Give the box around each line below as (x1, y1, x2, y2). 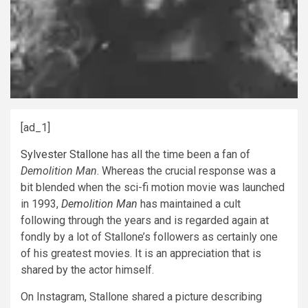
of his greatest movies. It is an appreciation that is (21, 247, 261, 260)
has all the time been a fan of (109, 148, 250, 161)
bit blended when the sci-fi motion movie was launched (21, 181, 285, 194)
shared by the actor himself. (21, 263, 154, 276)
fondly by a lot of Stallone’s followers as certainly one (21, 230, 278, 243)
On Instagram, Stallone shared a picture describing (21, 290, 262, 303)
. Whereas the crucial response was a (97, 164, 276, 177)
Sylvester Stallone (21, 148, 109, 161)
